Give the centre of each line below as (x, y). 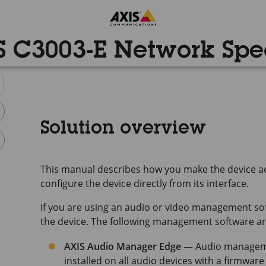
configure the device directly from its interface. (145, 183)
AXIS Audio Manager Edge (123, 246)
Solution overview (123, 129)
